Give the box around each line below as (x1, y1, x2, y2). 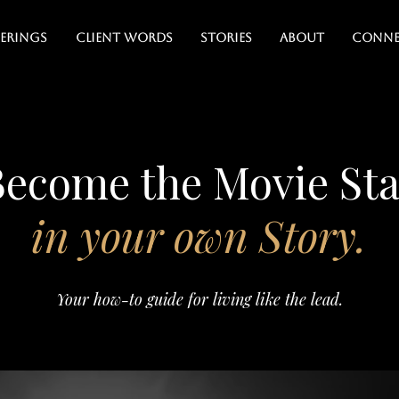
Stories (200, 30, 252, 45)
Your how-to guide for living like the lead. (55, 289, 343, 310)
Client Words (75, 30, 173, 45)
